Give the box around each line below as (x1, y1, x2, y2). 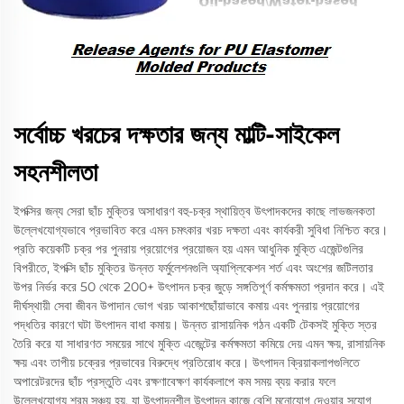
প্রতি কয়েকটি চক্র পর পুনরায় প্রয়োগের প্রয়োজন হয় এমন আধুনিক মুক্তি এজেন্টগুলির (14, 241, 363, 257)
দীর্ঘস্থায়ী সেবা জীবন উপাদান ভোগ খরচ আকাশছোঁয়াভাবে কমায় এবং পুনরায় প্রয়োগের (14, 298, 360, 314)
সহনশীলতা (14, 157, 97, 188)
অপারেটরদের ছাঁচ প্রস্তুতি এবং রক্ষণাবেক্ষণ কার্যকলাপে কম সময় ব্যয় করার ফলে (14, 373, 335, 390)
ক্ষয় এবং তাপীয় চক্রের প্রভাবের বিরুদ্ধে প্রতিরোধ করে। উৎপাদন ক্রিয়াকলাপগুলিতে (14, 354, 360, 371)
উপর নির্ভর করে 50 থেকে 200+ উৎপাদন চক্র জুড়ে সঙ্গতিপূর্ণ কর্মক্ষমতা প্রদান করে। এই (14, 279, 384, 295)
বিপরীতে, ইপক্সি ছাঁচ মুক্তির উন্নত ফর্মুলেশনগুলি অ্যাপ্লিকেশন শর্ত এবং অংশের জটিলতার (14, 260, 373, 276)
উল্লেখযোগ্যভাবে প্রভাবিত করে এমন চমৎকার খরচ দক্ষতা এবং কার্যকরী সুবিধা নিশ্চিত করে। (14, 222, 388, 238)
